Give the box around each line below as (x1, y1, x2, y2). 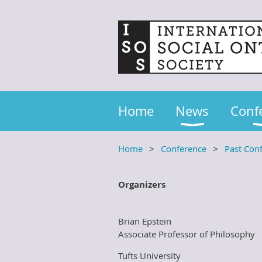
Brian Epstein (118, 215, 171, 227)
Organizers (118, 178, 166, 191)
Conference (161, 143, 206, 154)
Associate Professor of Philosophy (118, 228, 255, 240)
